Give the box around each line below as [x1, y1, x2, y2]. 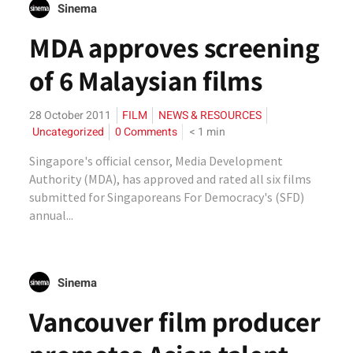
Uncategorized [32, 124, 105, 140]
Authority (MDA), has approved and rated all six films [29, 171, 312, 187]
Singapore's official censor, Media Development [29, 153, 284, 169]
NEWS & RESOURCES [158, 107, 262, 124]
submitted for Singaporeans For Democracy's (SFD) [29, 189, 305, 205]
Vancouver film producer [29, 303, 321, 340]
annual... [29, 207, 74, 223]
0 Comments [115, 124, 178, 140]
